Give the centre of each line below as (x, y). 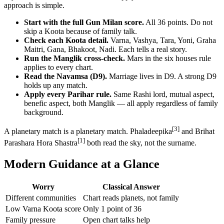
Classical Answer (131, 186)
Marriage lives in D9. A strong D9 (162, 76)
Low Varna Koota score (43, 208)
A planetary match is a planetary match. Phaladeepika (88, 131)
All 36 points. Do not (178, 22)
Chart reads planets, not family (131, 197)
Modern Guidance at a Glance (82, 164)
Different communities (41, 197)
